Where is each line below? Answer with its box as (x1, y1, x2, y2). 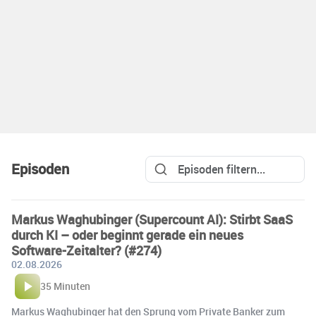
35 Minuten (40, 279, 90, 293)
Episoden (11, 159, 69, 179)
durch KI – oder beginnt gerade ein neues (11, 226, 243, 244)
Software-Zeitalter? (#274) (11, 242, 162, 260)
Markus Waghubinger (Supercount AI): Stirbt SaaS (11, 211, 293, 229)
